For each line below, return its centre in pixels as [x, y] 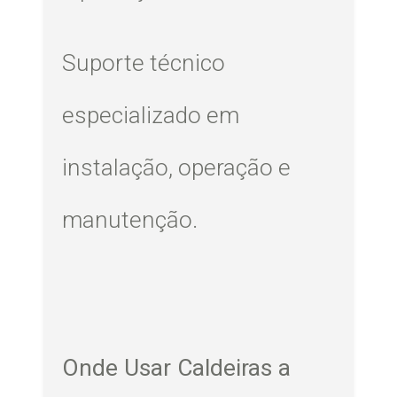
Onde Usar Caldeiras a [177, 368]
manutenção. [130, 220]
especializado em [151, 116]
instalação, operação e [177, 168]
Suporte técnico [144, 63]
